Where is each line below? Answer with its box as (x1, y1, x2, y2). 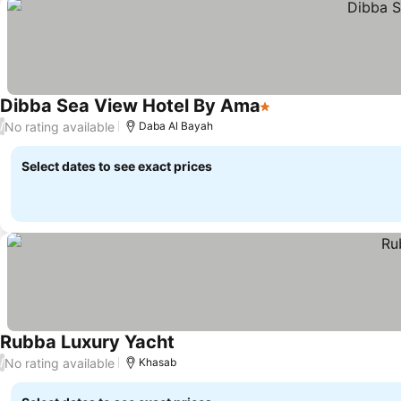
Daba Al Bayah (139, 119, 213, 132)
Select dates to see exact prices (21, 158, 212, 174)
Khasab (139, 355, 176, 369)
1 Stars (260, 107, 305, 124)
